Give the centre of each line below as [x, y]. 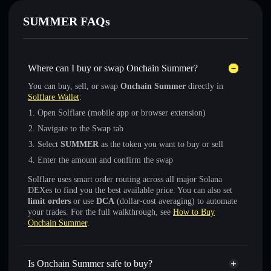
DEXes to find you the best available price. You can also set [130, 190]
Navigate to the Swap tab [80, 129]
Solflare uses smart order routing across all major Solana [125, 179]
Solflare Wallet [54, 97]
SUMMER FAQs [67, 21]
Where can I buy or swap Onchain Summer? [113, 68]
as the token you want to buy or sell [161, 144]
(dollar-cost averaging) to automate [176, 201]
